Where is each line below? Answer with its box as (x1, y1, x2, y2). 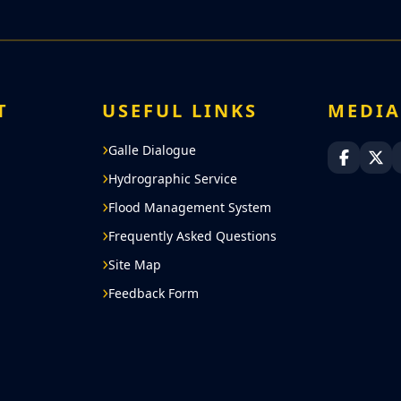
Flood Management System (108, 199, 272, 216)
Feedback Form (108, 285, 200, 302)
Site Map (108, 256, 162, 273)
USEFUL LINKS (101, 98, 258, 123)
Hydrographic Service (108, 170, 238, 187)
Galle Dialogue (108, 141, 197, 158)
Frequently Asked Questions (108, 227, 277, 244)
